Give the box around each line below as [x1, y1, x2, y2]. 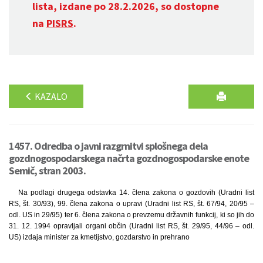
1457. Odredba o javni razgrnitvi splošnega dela [9, 139, 208, 153]
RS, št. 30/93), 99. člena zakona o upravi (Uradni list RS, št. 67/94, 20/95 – [9, 200, 254, 208]
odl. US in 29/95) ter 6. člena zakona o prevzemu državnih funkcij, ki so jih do [9, 211, 254, 219]
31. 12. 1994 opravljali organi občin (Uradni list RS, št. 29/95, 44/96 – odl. [9, 222, 254, 230]
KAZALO [33, 90, 68, 102]
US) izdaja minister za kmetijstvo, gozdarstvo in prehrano [9, 233, 190, 241]
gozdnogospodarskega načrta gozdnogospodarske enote [9, 151, 249, 165]
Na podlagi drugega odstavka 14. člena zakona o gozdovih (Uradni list [18, 188, 254, 197]
